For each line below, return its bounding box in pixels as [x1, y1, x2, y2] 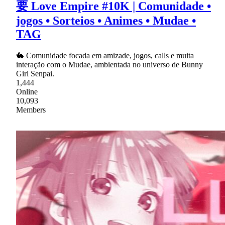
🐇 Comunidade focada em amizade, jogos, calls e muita [16, 51, 194, 60]
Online [16, 87, 38, 96]
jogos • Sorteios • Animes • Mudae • [16, 14, 196, 28]
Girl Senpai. [16, 69, 54, 78]
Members [16, 105, 46, 115]
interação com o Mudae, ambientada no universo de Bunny [16, 60, 203, 69]
